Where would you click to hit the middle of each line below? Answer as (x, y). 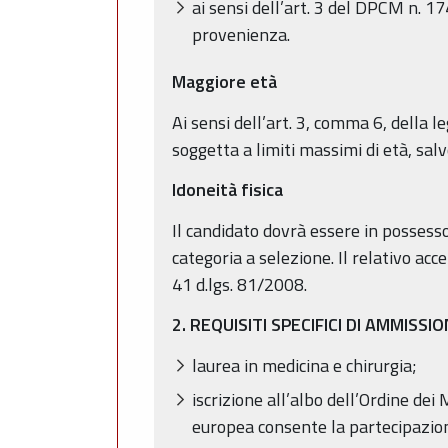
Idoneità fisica (227, 190)
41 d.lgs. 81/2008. (239, 284)
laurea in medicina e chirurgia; (304, 365)
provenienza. (241, 34)
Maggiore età (224, 82)
